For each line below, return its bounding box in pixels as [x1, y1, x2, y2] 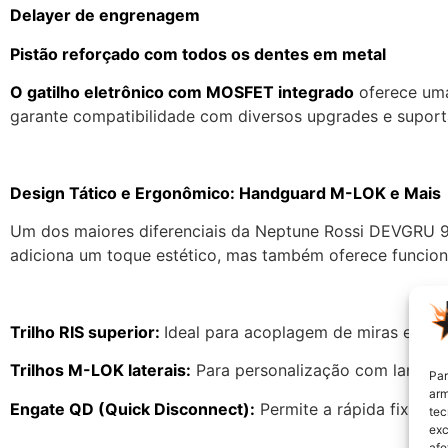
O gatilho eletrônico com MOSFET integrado [10, 81, 354, 102]
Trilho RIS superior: [10, 321, 164, 342]
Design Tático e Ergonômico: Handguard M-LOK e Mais [10, 182, 441, 203]
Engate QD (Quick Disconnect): [10, 398, 255, 419]
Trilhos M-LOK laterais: [10, 360, 191, 381]
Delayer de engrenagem [10, 5, 200, 26]
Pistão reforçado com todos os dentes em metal [10, 43, 386, 64]
